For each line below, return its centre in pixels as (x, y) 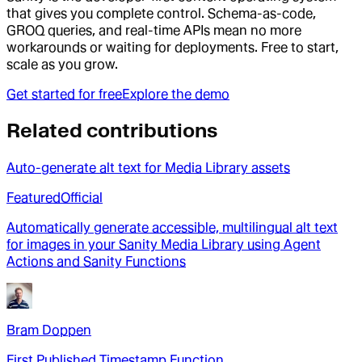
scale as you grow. (62, 64)
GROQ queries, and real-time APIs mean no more (154, 30)
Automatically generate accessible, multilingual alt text (172, 228)
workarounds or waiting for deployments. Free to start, (173, 47)
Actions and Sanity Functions (96, 262)
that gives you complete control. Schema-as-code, (161, 13)
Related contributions (112, 131)
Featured (34, 198)
